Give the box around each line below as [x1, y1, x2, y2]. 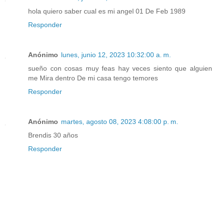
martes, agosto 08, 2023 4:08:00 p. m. [61, 118, 178, 125]
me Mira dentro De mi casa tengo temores [28, 74, 158, 82]
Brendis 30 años [28, 131, 78, 139]
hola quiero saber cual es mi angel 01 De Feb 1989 [28, 7, 186, 15]
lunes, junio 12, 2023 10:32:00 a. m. [61, 51, 171, 59]
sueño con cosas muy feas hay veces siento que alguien [28, 64, 212, 73]
